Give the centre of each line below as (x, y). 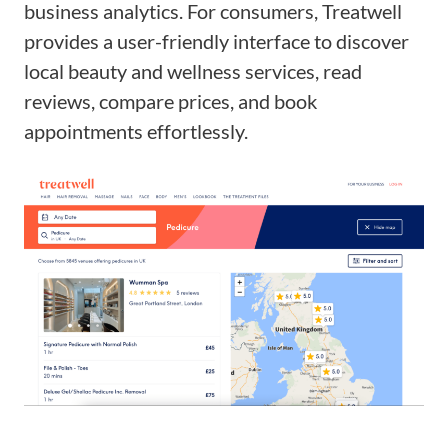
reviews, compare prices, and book (170, 101)
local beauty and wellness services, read (193, 71)
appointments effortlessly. (136, 131)
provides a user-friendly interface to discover (216, 41)
